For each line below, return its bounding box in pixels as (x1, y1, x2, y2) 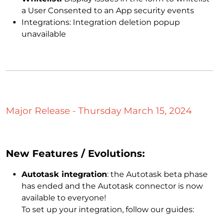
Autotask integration (22, 170, 107, 179)
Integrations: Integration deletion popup (22, 17, 180, 27)
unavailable (22, 29, 66, 39)
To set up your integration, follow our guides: (22, 205, 198, 215)
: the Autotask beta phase (107, 170, 208, 179)
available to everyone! (22, 193, 106, 203)
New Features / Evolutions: (6, 148, 145, 160)
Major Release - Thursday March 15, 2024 (6, 105, 192, 116)
